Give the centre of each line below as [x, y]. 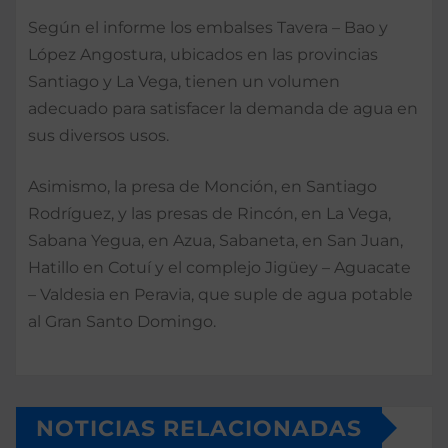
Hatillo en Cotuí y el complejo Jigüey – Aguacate [219, 267]
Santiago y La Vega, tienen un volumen [184, 81]
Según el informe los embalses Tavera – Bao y [208, 27]
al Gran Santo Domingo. [122, 321]
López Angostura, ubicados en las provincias [203, 54]
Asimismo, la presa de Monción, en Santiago [202, 186]
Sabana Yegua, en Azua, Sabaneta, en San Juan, [215, 240]
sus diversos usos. [98, 135]
